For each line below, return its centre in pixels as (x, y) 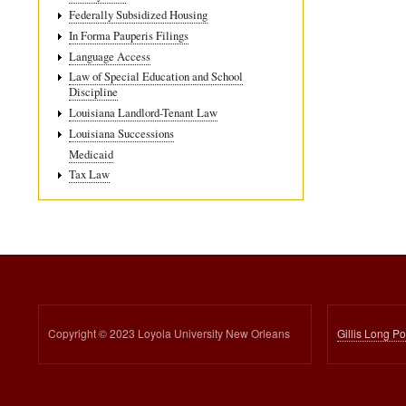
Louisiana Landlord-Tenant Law (143, 113)
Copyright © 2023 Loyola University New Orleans (169, 333)
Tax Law (89, 175)
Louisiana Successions (121, 133)
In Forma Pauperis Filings (128, 36)
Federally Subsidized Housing (138, 15)
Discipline (93, 92)
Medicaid (91, 154)
